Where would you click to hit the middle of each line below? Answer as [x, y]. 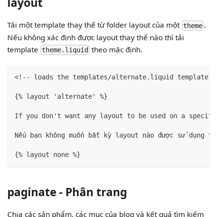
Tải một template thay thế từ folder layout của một [95, 25]
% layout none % [48, 155]
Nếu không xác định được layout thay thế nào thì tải [96, 37]
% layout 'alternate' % [61, 97]
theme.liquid [65, 50]
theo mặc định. [116, 49]
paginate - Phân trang [67, 192]
